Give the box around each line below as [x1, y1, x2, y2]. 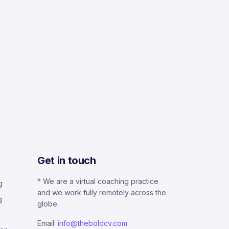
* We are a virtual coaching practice [37, 177, 158, 186]
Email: [37, 219, 58, 227]
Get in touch [37, 154, 96, 167]
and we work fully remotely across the [37, 188, 166, 197]
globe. [37, 199, 59, 208]
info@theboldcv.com [58, 219, 127, 227]
